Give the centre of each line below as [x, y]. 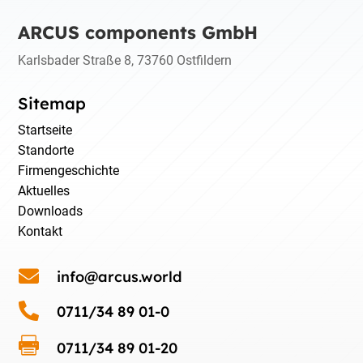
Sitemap [52, 104]
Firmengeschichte [69, 171]
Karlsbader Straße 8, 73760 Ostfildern [125, 61]
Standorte [46, 151]
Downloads [51, 211]
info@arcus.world [119, 277]
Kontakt [41, 232]
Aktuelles [44, 191]
